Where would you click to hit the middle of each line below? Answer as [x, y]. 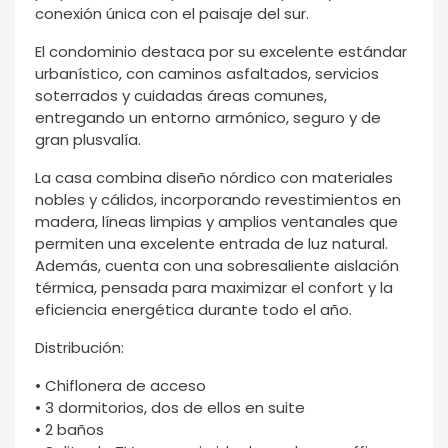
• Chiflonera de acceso [120, 386]
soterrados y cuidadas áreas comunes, [181, 96]
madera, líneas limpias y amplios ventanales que [216, 222]
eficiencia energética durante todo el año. [193, 310]
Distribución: [79, 348]
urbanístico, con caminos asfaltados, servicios [207, 74]
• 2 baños [69, 430]
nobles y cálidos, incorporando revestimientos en [218, 200]
